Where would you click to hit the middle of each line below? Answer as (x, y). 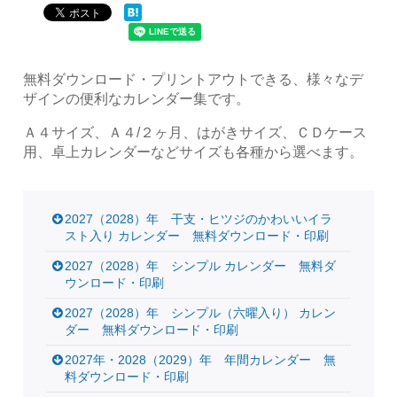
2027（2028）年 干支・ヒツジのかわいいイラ (199, 218)
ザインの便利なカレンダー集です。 (137, 98)
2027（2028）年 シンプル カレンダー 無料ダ (201, 265)
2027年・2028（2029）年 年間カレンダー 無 (201, 359)
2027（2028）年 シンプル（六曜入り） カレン (201, 312)
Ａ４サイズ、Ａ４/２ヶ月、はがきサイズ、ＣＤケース (195, 132)
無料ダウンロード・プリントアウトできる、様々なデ (194, 78)
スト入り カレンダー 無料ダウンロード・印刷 (197, 235)
